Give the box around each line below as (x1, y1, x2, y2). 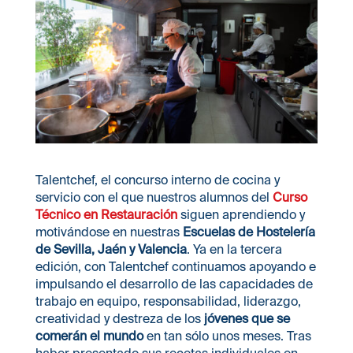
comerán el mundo (35, 328, 143, 343)
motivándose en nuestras (35, 224, 183, 239)
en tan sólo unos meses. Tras (143, 328, 311, 343)
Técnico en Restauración (35, 206, 177, 221)
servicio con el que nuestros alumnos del (35, 189, 273, 204)
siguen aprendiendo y (176, 206, 305, 221)
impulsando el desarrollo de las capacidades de (35, 276, 313, 291)
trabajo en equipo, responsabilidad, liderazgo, (35, 293, 301, 308)
